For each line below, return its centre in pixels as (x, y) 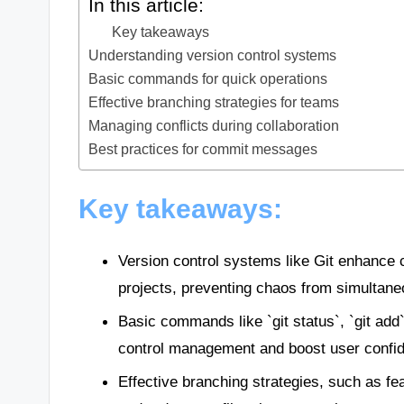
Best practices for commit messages (203, 149)
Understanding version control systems (213, 55)
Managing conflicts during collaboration (214, 126)
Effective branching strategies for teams (214, 102)
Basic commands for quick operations (208, 79)
